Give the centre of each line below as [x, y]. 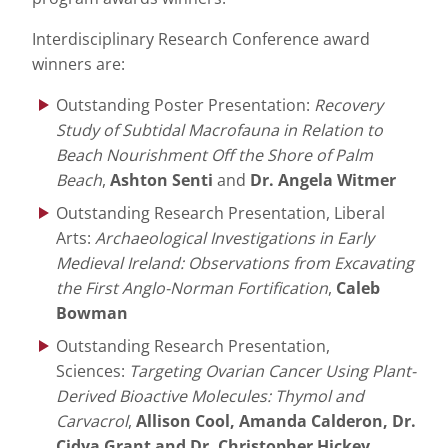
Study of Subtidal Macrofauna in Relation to [219, 130]
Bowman [92, 313]
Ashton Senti [161, 180]
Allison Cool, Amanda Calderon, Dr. [276, 421]
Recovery [348, 105]
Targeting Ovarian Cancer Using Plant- [272, 371]
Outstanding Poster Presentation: [185, 105]
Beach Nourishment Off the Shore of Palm [214, 155]
